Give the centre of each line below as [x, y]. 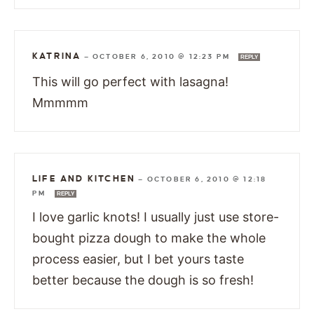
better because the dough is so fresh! [143, 280]
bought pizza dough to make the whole [149, 238]
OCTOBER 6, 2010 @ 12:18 [207, 179]
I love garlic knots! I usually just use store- [156, 217]
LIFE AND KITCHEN [84, 178]
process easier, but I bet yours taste [138, 259]
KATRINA [57, 56]
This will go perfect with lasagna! [130, 81]
